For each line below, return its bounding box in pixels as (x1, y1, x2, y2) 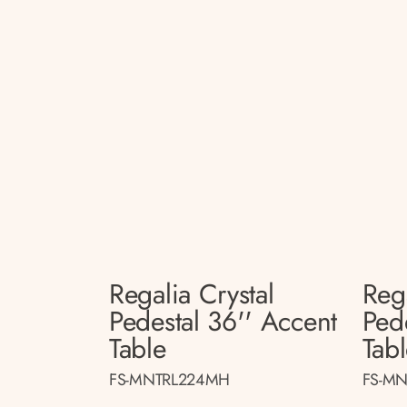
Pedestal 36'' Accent (109, 302, 337, 341)
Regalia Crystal (109, 274, 274, 313)
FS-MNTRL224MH (109, 368, 231, 392)
